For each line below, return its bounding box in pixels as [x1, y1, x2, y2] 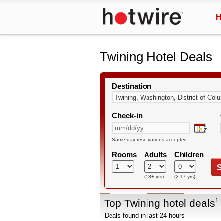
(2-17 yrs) [174, 174, 195, 179]
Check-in [112, 111, 143, 120]
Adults [144, 150, 167, 159]
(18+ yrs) [144, 174, 164, 179]
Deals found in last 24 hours [105, 212, 184, 219]
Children [174, 150, 204, 159]
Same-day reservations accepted [112, 137, 187, 142]
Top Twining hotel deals [104, 197, 215, 209]
